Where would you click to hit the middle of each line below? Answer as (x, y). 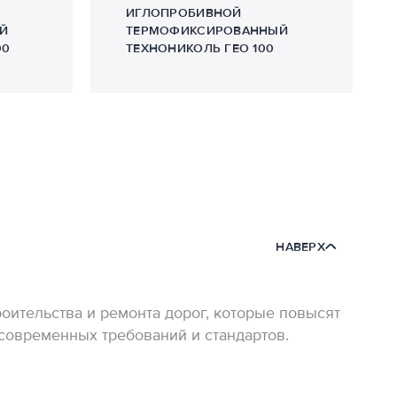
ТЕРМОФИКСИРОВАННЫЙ (207, 31)
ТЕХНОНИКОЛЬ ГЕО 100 (200, 48)
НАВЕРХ (300, 247)
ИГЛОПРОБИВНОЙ (184, 13)
